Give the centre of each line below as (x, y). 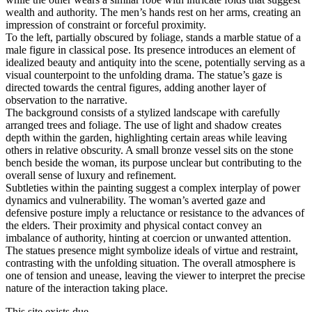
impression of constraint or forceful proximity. (106, 25)
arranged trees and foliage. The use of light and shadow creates (143, 125)
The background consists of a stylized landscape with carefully (143, 113)
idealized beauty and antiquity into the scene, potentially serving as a (155, 63)
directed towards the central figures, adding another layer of (136, 88)
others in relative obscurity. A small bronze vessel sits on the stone (149, 150)
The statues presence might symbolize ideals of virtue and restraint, (152, 251)
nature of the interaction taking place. (87, 288)
